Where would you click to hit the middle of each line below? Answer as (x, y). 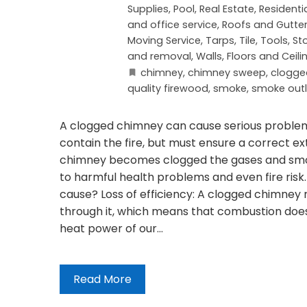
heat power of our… (111, 228)
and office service (172, 24)
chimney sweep (227, 72)
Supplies (148, 9)
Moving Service (164, 40)
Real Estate (227, 9)
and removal (159, 56)
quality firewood (168, 88)
